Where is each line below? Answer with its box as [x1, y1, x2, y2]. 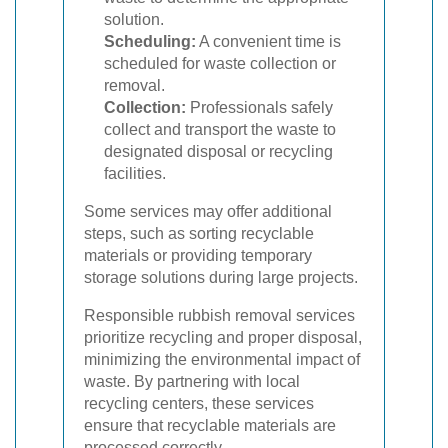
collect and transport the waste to [104, 121, 336, 138]
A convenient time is [196, 33, 341, 50]
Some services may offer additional [84, 203, 332, 220]
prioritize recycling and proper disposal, [84, 329, 362, 346]
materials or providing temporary [84, 247, 312, 264]
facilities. [104, 165, 166, 182]
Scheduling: [104, 33, 196, 50]
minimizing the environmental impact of [84, 351, 360, 368]
